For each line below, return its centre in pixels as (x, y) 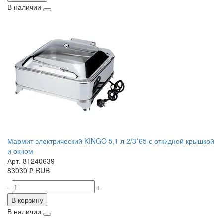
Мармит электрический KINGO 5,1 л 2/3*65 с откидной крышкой (111, 141)
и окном (20, 151)
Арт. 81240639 (31, 161)
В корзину (27, 200)
